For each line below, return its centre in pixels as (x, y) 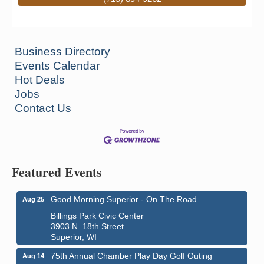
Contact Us (43, 108)
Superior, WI (74, 237)
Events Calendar (57, 66)
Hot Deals (40, 80)
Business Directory (62, 52)
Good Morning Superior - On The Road (124, 199)
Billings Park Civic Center (97, 216)
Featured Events (57, 172)
